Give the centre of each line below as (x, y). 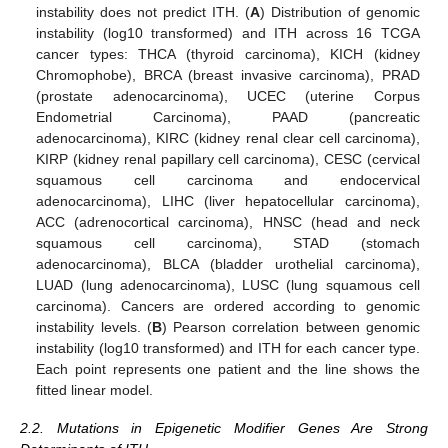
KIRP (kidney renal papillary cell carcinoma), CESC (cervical (228, 159)
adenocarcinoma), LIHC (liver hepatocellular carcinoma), (228, 201)
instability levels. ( (94, 327)
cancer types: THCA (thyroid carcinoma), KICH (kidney (228, 54)
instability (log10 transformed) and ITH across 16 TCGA (228, 33)
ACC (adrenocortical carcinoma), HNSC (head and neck (228, 222)
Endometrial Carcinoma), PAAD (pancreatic (228, 117)
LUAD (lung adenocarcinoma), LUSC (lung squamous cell (228, 285)
